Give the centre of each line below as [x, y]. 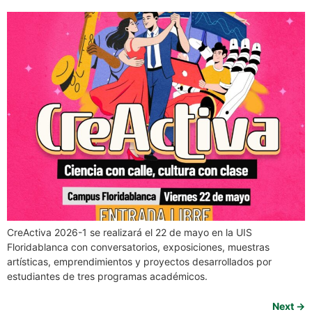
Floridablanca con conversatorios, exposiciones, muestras [138, 247]
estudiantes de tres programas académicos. [107, 276]
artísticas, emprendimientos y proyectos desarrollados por [139, 262]
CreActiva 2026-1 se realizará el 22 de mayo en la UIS [130, 232]
